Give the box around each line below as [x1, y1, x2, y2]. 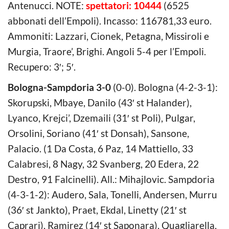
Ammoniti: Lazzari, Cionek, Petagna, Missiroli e [8, 30, 209, 42]
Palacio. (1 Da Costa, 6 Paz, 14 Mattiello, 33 [8, 142, 193, 154]
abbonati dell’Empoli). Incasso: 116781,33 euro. [8, 14, 212, 27]
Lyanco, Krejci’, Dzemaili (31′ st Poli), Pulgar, [8, 111, 195, 124]
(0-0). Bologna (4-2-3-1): [111, 81, 218, 93]
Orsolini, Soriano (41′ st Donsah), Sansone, [8, 127, 189, 139]
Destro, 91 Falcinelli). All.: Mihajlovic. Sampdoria [8, 173, 215, 185]
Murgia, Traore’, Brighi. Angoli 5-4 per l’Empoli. [8, 45, 206, 57]
